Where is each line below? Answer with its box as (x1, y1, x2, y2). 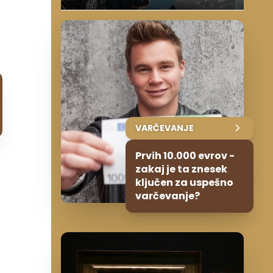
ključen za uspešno (135, 175, 233, 190)
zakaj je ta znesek (135, 161, 227, 176)
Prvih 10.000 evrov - (135, 148, 235, 163)
